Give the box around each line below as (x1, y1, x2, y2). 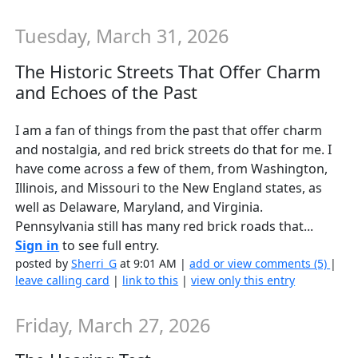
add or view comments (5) (189, 255, 331, 271)
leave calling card (15, 272, 110, 288)
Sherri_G (71, 255, 117, 271)
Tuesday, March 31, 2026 (15, 23, 229, 50)
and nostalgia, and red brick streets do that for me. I (15, 140, 332, 158)
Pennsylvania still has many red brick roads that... (15, 217, 314, 235)
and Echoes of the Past (15, 80, 198, 104)
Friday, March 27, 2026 (15, 312, 211, 338)
